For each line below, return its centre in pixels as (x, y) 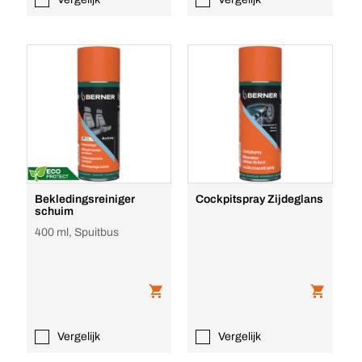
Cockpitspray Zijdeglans (260, 199)
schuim (54, 211)
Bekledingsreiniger (84, 199)
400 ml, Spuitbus (76, 232)
